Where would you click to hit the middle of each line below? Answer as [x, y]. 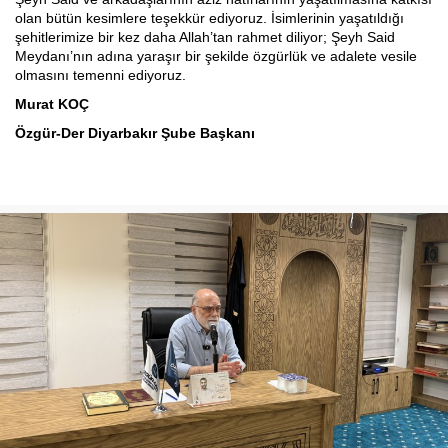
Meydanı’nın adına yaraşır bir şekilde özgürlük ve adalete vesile [216, 56]
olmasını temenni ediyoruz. [100, 75]
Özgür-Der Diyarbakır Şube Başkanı [135, 133]
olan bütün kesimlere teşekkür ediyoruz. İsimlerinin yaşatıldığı [209, 18]
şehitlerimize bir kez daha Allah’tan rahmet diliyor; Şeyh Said [205, 37]
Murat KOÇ [52, 104]
